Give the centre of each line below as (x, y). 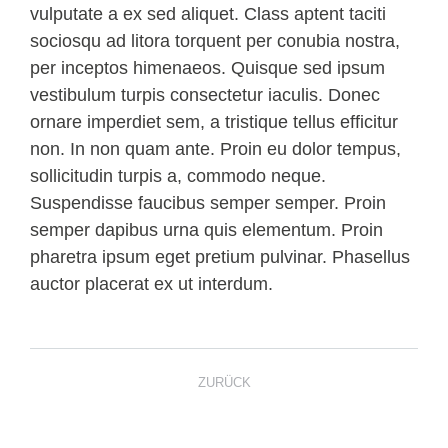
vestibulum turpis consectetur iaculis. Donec (205, 95)
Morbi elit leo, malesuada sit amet (224, 410)
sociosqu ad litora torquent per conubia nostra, (215, 41)
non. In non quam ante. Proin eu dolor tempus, (215, 149)
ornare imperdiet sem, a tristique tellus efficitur (214, 122)
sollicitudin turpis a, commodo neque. (178, 176)
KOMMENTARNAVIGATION (165, 359)
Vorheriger (264, 410)
